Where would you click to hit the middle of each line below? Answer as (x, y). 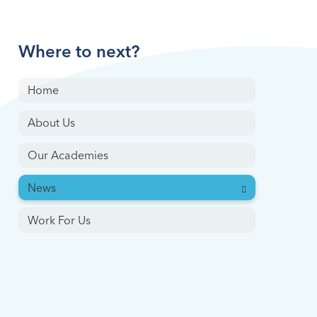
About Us (51, 124)
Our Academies (68, 156)
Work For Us (59, 221)
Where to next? (79, 53)
